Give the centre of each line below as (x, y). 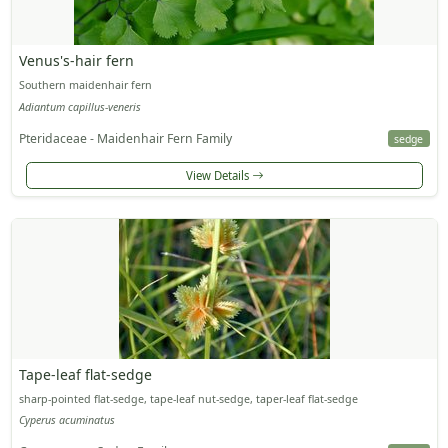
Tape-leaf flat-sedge (85, 374)
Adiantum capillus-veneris (79, 106)
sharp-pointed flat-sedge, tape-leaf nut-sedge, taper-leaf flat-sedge (188, 398)
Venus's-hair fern (76, 61)
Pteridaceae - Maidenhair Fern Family (125, 138)
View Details (218, 175)
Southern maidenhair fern (85, 85)
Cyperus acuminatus (66, 420)
